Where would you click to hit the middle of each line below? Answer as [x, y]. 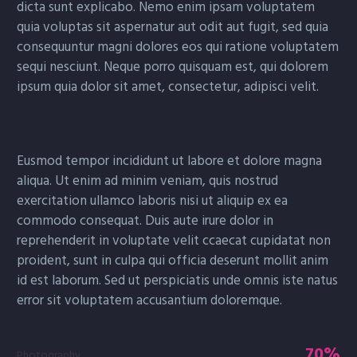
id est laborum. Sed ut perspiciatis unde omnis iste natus [177, 280]
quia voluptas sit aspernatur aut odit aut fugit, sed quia [173, 27]
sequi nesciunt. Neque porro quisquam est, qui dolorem [173, 67]
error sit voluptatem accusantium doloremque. [149, 300]
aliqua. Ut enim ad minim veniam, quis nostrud [147, 180]
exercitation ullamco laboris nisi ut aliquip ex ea [152, 200]
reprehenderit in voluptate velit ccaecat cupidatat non [174, 240]
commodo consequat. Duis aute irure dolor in [145, 220]
